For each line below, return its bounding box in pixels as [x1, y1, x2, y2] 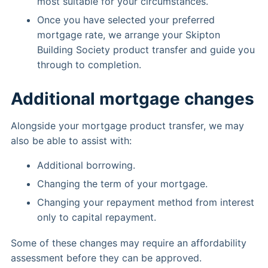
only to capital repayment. [37, 211, 156, 223]
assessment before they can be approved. [11, 252, 202, 264]
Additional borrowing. [37, 159, 135, 171]
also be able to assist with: [11, 135, 132, 147]
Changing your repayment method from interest [37, 196, 254, 208]
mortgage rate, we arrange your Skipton [37, 29, 220, 41]
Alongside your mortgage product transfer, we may [11, 120, 244, 132]
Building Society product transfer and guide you [37, 44, 255, 56]
